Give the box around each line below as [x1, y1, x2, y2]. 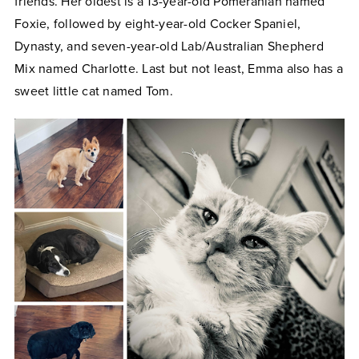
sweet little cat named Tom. [14, 83, 173, 99]
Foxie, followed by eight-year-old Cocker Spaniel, [14, 16, 301, 32]
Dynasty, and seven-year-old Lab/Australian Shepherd [14, 38, 324, 54]
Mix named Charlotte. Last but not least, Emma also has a [14, 61, 343, 77]
